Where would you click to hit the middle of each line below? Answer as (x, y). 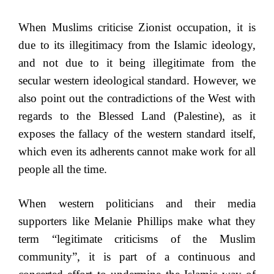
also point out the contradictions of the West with (137, 98)
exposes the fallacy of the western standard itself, (137, 134)
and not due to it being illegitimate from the (137, 63)
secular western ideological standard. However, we (137, 80)
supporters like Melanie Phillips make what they (137, 221)
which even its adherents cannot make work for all (137, 151)
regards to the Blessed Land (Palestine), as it (137, 116)
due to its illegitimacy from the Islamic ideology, (137, 45)
